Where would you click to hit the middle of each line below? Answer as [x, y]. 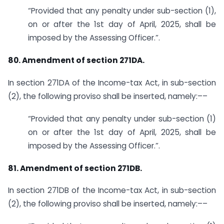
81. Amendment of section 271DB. [75, 168]
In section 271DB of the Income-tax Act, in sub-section [112, 190]
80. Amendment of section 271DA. [76, 60]
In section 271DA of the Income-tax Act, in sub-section [112, 82]
